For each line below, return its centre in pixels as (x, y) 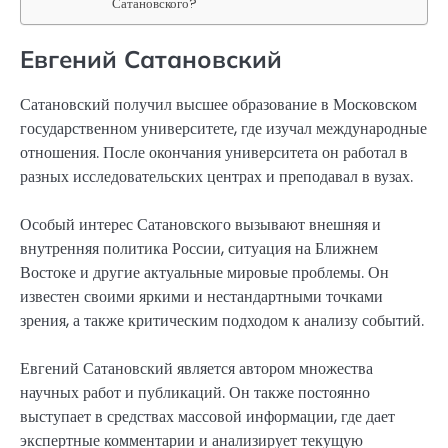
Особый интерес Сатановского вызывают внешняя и (200, 225)
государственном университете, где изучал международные (223, 128)
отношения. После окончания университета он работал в (214, 152)
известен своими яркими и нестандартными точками (201, 297)
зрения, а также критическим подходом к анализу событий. (222, 321)
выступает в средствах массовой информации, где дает (207, 417)
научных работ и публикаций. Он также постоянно (195, 393)
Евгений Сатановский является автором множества (196, 369)
